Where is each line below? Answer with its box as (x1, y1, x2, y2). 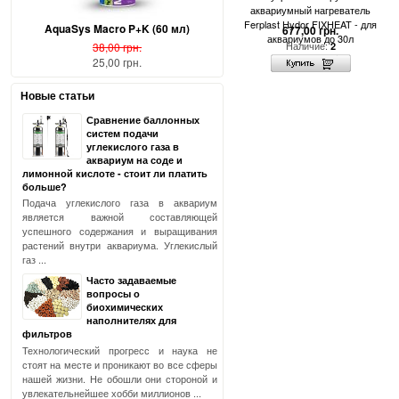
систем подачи (86, 126, 159, 140)
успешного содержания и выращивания (22, 224, 217, 239)
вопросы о (86, 287, 140, 301)
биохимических (86, 300, 163, 314)
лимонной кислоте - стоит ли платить (22, 166, 208, 180)
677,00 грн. (282, 22, 338, 39)
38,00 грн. (93, 38, 142, 54)
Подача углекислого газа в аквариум (22, 195, 217, 210)
